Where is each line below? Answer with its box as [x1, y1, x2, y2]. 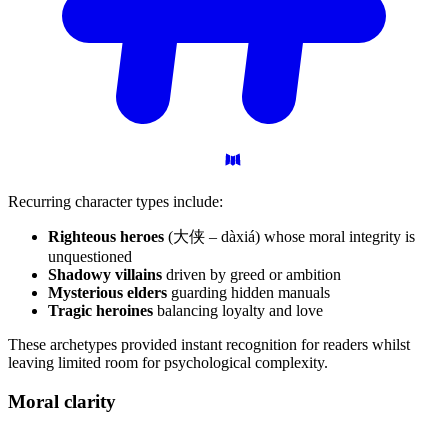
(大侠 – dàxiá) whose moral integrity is [164, 227, 415, 245]
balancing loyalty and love [153, 301, 323, 319]
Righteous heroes [48, 227, 164, 245]
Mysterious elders [48, 283, 167, 301]
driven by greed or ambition [162, 265, 341, 283]
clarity [64, 390, 116, 412]
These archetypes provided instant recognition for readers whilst [8, 335, 410, 353]
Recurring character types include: [8, 192, 223, 210]
